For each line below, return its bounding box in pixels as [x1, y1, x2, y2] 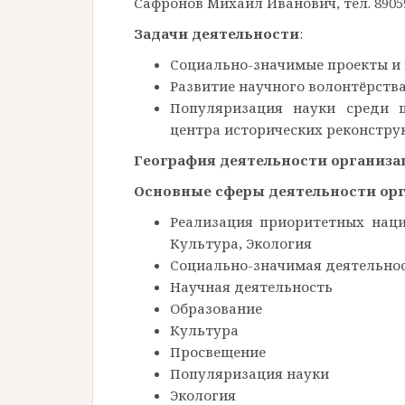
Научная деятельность [170, 277, 333, 296]
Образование [170, 298, 262, 317]
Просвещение [170, 342, 266, 361]
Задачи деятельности [134, 24, 299, 42]
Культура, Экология [170, 233, 312, 252]
